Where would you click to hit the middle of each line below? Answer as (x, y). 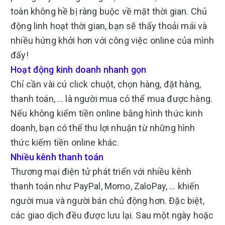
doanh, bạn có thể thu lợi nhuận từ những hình (103, 128)
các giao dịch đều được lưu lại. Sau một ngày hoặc (112, 215)
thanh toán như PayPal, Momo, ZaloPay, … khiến (105, 186)
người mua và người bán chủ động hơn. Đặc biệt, (107, 201)
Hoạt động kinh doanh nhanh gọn (79, 70)
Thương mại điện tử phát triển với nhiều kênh (101, 172)
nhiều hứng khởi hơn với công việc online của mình (113, 40)
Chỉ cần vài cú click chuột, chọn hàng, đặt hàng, (106, 84)
